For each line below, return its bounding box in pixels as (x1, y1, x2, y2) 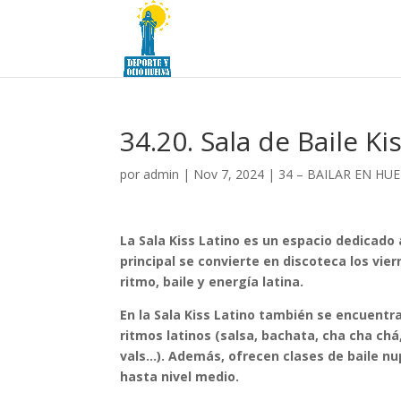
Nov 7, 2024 (193, 166, 265, 183)
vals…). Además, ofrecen (120, 347, 284, 364)
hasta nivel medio (120, 368, 236, 385)
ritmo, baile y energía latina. (120, 273, 304, 290)
